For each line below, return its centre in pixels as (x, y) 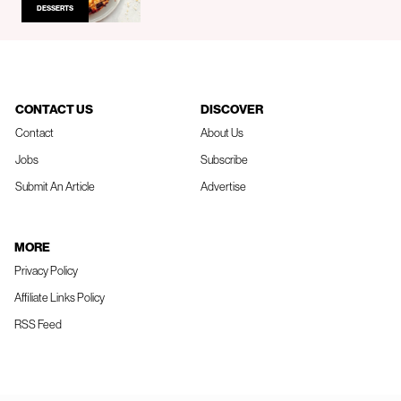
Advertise (223, 187)
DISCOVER (232, 110)
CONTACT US (54, 110)
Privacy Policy (46, 271)
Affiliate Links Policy (60, 298)
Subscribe (224, 160)
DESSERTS (55, 9)
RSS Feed (38, 325)
